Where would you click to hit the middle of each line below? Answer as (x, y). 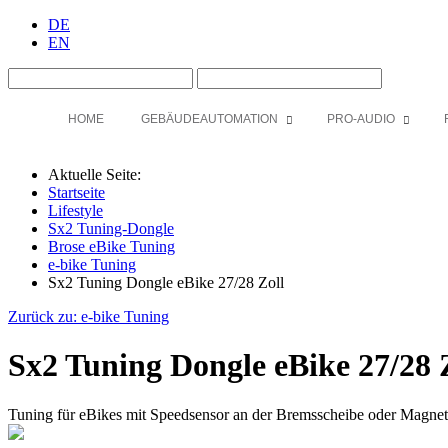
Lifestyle (75, 210)
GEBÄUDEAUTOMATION (209, 119)
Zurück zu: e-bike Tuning (88, 316)
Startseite (76, 192)
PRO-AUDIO (361, 119)
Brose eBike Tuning (111, 246)
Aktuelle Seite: (98, 174)
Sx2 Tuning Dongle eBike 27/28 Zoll (166, 282)
